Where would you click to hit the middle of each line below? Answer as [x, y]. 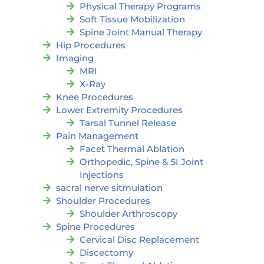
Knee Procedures [95, 97]
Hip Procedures [91, 45]
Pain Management [97, 136]
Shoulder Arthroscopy [128, 214]
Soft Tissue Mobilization [132, 19]
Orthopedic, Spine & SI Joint [141, 162]
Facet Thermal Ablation [132, 149]
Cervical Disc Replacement [139, 240]
